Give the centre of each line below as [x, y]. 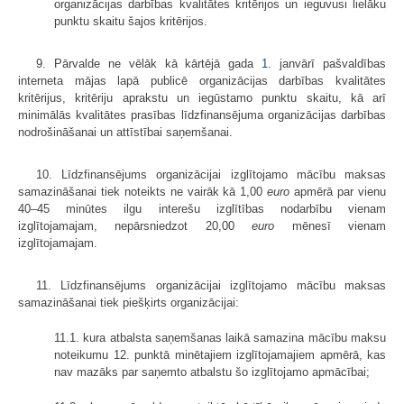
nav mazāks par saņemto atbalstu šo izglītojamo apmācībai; [212, 372]
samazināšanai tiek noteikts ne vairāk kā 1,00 [143, 191]
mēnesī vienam [331, 225]
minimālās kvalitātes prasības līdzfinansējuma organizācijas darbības [202, 115]
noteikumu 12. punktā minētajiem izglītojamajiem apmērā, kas [220, 354]
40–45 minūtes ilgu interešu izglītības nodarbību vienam [202, 208]
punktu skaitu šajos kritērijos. [131, 21]
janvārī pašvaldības [333, 63]
